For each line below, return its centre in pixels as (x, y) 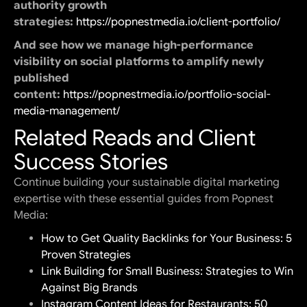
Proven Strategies (86, 255)
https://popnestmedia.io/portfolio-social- (167, 95)
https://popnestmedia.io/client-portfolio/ (178, 22)
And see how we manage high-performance (134, 46)
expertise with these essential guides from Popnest (144, 199)
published (41, 78)
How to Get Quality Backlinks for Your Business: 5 (167, 239)
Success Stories (91, 162)
